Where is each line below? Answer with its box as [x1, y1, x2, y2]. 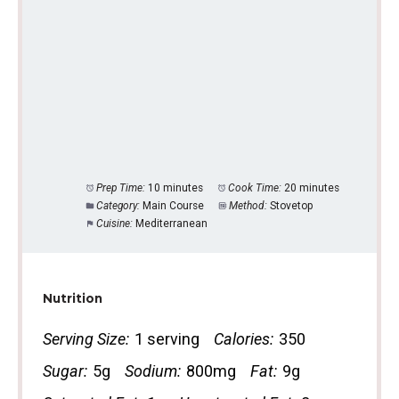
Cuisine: [96, 217, 134, 231]
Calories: [213, 329, 273, 348]
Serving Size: [42, 329, 129, 348]
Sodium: [124, 361, 181, 380]
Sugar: [42, 361, 87, 380]
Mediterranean [135, 217, 208, 231]
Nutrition [42, 290, 102, 305]
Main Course [142, 199, 205, 213]
